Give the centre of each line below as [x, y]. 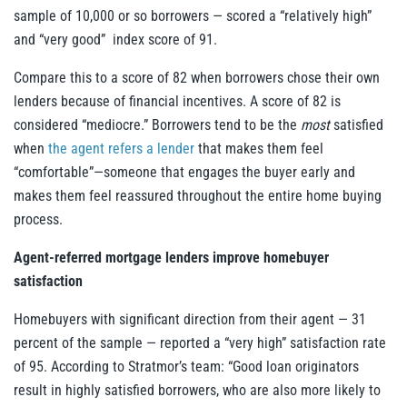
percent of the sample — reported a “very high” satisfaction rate [200, 343]
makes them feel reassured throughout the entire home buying [198, 196]
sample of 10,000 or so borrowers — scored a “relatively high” [193, 16]
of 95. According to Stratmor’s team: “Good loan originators [186, 367]
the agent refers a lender [121, 149]
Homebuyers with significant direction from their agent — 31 [190, 319]
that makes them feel [259, 149]
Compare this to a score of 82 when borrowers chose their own [197, 78]
